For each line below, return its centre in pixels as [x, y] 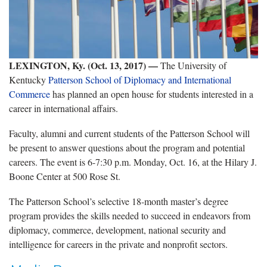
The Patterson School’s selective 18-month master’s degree [119, 201]
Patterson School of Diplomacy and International [140, 79]
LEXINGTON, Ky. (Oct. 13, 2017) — [83, 65]
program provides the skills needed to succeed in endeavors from [130, 215]
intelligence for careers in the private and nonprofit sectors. [118, 244]
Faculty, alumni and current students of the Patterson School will [129, 133]
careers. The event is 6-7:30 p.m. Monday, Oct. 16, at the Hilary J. [133, 162]
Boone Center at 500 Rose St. [65, 176]
